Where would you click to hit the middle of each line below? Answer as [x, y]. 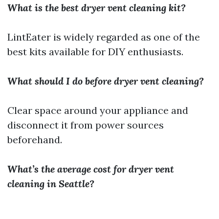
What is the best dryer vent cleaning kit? [97, 8]
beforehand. [35, 140]
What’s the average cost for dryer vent [91, 169]
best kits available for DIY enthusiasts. [95, 52]
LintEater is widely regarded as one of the [104, 37]
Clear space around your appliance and [98, 110]
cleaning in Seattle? [51, 184]
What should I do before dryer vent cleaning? [106, 81]
